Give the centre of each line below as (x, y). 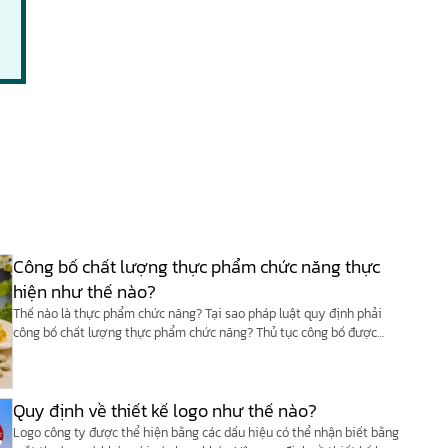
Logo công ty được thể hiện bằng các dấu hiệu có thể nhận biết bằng (205, 432)
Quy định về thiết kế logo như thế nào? (164, 410)
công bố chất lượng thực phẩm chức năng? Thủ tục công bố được (194, 333)
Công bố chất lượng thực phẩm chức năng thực (196, 267)
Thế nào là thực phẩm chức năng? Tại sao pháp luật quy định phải (197, 314)
